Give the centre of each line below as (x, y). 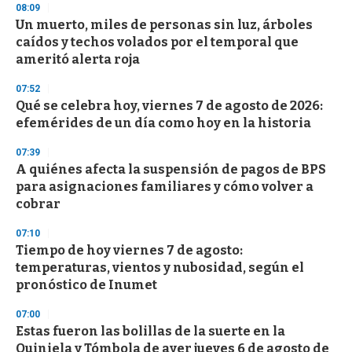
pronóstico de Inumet (86, 285)
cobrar (38, 204)
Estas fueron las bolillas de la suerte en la (150, 332)
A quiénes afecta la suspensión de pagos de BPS (171, 170)
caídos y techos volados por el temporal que (157, 42)
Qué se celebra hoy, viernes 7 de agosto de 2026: (169, 106)
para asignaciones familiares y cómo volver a (165, 187)
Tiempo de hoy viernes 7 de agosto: (129, 251)
